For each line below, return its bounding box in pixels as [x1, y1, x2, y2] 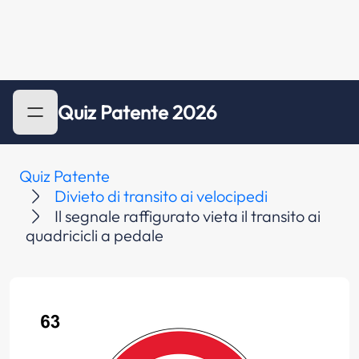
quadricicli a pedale [26, 225, 163, 245]
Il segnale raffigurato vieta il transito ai [54, 206, 321, 226]
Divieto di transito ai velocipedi [54, 186, 268, 206]
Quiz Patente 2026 [58, 100, 217, 124]
